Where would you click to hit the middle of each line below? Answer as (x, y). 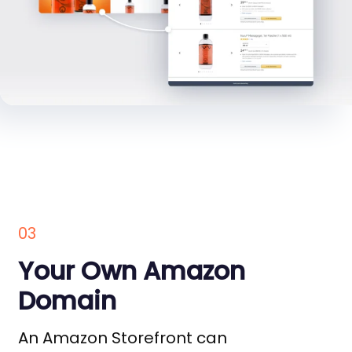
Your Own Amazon (132, 271)
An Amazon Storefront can (123, 338)
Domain (67, 301)
